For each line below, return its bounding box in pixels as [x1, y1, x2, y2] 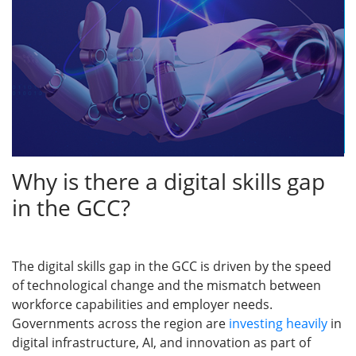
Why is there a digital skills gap [12, 165, 325, 196]
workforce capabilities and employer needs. [12, 295, 273, 313]
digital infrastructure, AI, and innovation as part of [12, 333, 311, 351]
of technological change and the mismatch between [12, 276, 321, 294]
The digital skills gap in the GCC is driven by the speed [12, 257, 331, 275]
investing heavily [229, 314, 327, 332]
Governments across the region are [12, 314, 229, 332]
